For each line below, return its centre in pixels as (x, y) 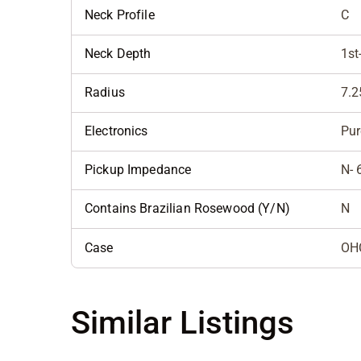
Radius (105, 93)
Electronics (116, 131)
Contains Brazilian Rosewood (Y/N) (187, 209)
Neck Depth (118, 54)
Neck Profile (120, 15)
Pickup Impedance (138, 170)
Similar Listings (183, 323)
